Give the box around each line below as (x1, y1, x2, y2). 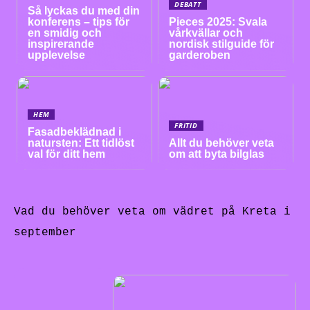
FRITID (174, 120, 198, 130)
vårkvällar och (169, 26, 244, 39)
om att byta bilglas (169, 147, 265, 160)
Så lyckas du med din (28, 4, 140, 17)
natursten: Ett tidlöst (28, 136, 135, 149)
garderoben (169, 48, 231, 61)
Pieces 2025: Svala (169, 15, 268, 28)
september (14, 226, 76, 239)
